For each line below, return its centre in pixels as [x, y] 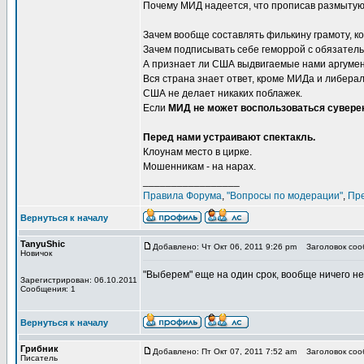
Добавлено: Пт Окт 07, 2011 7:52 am [225, 351]
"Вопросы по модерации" [285, 196]
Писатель [39, 358]
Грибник [39, 349]
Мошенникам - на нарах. [199, 167]
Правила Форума [182, 196]
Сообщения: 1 [48, 289]
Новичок [36, 253]
